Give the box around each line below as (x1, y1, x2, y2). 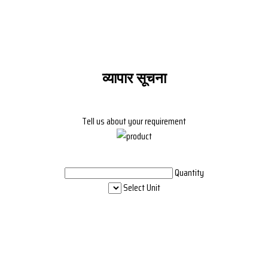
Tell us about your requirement (82, 114, 186, 129)
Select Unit (123, 180, 160, 196)
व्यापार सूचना (102, 69, 166, 89)
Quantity (174, 165, 204, 181)
